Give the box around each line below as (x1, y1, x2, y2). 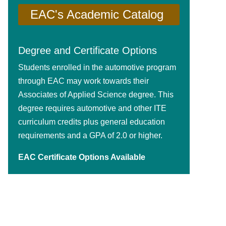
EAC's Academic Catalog (30, 8, 163, 22)
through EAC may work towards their (18, 77, 149, 86)
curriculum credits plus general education (18, 118, 165, 127)
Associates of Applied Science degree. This (18, 90, 174, 99)
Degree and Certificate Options (18, 45, 157, 56)
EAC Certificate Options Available (18, 153, 145, 162)
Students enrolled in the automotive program (18, 63, 176, 72)
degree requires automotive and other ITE (18, 104, 166, 113)
